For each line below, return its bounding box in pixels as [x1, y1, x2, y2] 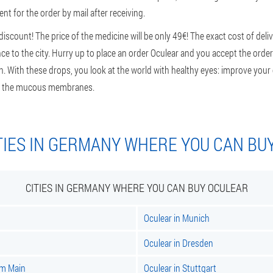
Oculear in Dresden [144, 236, 213, 249]
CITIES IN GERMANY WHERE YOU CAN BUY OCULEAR [25, 180, 248, 195]
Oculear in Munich [144, 211, 210, 224]
